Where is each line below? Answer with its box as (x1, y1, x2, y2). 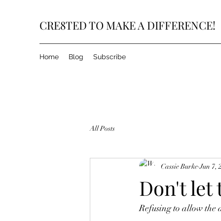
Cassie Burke (161, 162, 198, 171)
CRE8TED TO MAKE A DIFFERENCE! (39, 18, 216, 33)
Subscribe (93, 53, 126, 61)
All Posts (90, 124, 115, 133)
